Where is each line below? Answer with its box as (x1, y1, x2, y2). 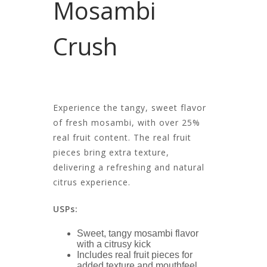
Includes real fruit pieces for (77, 250, 193, 260)
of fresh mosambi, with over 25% (53, 117, 200, 129)
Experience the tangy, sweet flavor (53, 102, 206, 114)
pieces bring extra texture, (53, 147, 169, 159)
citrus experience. (53, 176, 131, 188)
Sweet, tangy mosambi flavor (77, 228, 198, 239)
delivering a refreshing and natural (53, 162, 204, 173)
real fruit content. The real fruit (53, 132, 191, 144)
